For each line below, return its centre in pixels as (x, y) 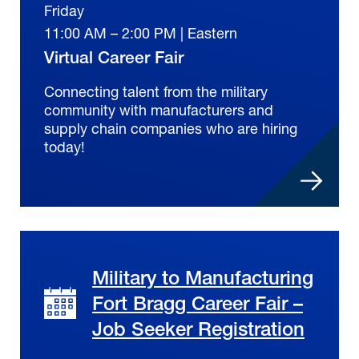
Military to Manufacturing (203, 278)
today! (65, 147)
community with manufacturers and (159, 110)
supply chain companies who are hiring (171, 129)
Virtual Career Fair (114, 58)
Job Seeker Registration (198, 329)
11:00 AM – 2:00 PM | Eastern (141, 33)
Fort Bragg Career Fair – (198, 303)
